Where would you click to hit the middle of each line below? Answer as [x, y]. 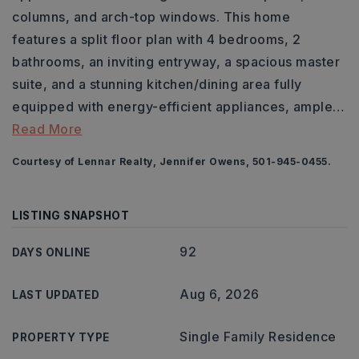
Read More [47, 129]
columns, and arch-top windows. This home [151, 17]
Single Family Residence [258, 337]
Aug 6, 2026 [220, 294]
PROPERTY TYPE [61, 337]
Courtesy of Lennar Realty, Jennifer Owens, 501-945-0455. [171, 161]
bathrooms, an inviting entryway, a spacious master [176, 62]
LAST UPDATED [56, 295]
